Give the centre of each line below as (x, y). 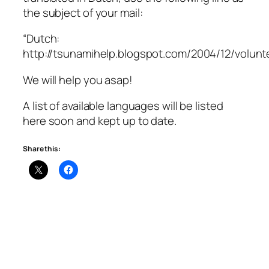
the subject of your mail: (83, 12)
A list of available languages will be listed (123, 106)
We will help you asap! (78, 80)
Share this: (42, 148)
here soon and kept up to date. (100, 121)
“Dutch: (41, 39)
